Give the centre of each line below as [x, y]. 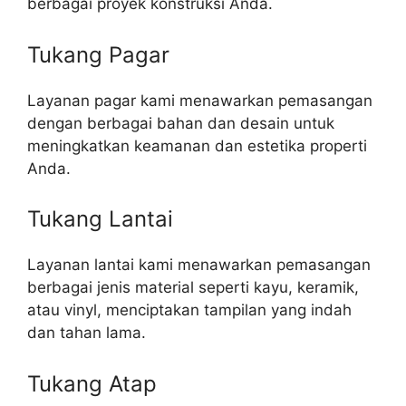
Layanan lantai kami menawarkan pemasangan [199, 265]
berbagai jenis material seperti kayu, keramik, [193, 288]
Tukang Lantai [100, 219]
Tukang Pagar [98, 54]
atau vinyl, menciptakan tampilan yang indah [189, 310]
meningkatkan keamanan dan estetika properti [197, 145]
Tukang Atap [92, 383]
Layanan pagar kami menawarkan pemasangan [200, 100]
